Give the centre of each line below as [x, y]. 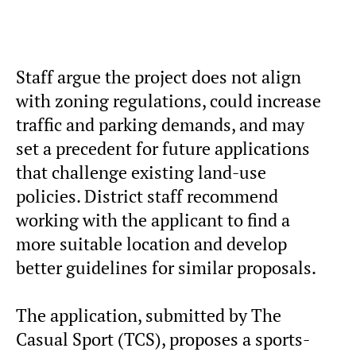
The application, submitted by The [149, 316]
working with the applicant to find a [153, 221]
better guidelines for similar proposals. [166, 268]
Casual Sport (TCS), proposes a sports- [163, 340]
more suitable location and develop [151, 244]
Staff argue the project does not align [159, 77]
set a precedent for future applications [163, 149]
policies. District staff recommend [147, 197]
